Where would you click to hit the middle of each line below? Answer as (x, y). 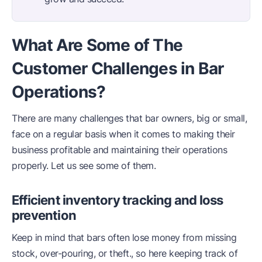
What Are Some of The (97, 45)
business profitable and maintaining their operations (119, 149)
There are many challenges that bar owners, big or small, (129, 118)
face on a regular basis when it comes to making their (123, 134)
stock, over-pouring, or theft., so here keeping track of (125, 253)
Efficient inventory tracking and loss (118, 200)
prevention (44, 215)
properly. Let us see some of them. (84, 165)
